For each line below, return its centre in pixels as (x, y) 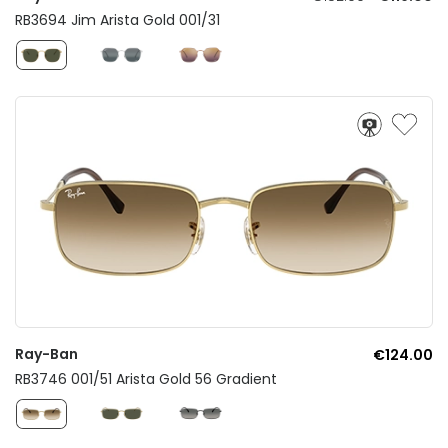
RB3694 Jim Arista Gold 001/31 (117, 20)
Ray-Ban (46, 353)
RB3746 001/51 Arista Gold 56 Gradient (146, 378)
